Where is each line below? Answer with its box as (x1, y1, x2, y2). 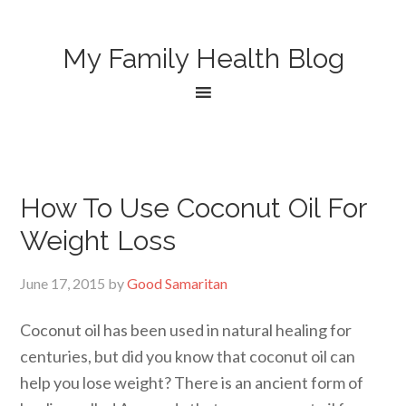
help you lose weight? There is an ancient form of (20, 372, 364, 392)
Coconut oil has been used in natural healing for (20, 320, 353, 340)
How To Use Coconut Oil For (20, 192, 367, 224)
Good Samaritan (127, 275, 228, 292)
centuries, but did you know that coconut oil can (20, 346, 356, 366)
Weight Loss (20, 225, 177, 256)
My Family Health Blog (62, 43, 344, 74)
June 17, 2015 (20, 275, 106, 292)
